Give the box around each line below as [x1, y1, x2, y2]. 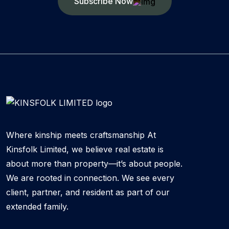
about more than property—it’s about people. [6, 158, 182, 169]
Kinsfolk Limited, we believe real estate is [6, 144, 164, 155]
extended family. [6, 201, 68, 212]
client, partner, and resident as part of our [6, 187, 170, 198]
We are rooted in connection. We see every [6, 173, 174, 184]
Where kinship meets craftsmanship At [6, 130, 156, 141]
